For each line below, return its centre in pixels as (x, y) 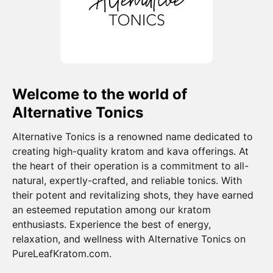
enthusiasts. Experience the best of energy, (112, 224)
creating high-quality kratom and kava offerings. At (130, 151)
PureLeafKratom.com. (62, 253)
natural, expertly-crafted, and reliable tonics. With (127, 180)
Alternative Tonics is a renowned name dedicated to (133, 136)
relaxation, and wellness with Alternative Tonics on (129, 239)
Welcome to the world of (100, 94)
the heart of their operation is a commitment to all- (130, 166)
